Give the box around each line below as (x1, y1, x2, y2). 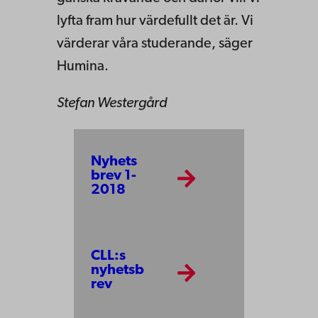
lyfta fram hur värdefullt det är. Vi (57, 14, 253, 29)
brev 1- (91, 169, 136, 184)
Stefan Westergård (57, 97, 168, 111)
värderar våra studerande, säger (57, 37, 253, 52)
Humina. (57, 60, 109, 75)
